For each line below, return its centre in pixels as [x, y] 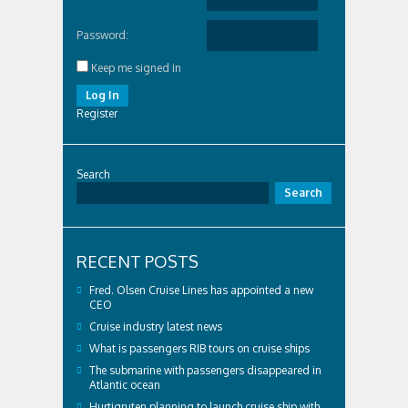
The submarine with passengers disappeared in [205, 370]
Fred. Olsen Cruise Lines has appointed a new [201, 290]
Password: [102, 35]
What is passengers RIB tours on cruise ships [199, 348]
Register [97, 113]
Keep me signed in [136, 68]
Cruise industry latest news [156, 326]
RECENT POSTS [138, 261]
